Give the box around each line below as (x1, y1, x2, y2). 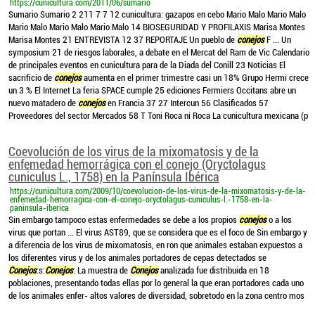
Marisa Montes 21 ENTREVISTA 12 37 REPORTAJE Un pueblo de (8, 34, 237, 45)
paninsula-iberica (10, 203, 69, 213)
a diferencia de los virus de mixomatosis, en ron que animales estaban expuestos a (8, 240, 302, 250)
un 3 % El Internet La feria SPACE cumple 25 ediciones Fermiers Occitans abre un (8, 85, 296, 96)
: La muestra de (73, 265, 130, 276)
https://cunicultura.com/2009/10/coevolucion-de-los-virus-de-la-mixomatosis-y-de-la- (10, 186, 306, 196)
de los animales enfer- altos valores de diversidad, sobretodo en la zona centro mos (8, 290, 304, 301)
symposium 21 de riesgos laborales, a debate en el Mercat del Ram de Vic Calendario (8, 47, 309, 58)
